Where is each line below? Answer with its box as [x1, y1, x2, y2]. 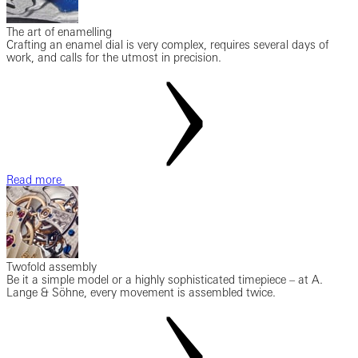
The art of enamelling [6, 25, 112, 38]
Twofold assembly [6, 260, 97, 273]
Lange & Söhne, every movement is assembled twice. [6, 285, 276, 299]
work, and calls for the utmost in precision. [6, 50, 221, 64]
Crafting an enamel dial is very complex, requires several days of [6, 38, 328, 51]
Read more [6, 173, 65, 186]
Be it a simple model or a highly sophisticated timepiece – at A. [6, 272, 323, 286]
